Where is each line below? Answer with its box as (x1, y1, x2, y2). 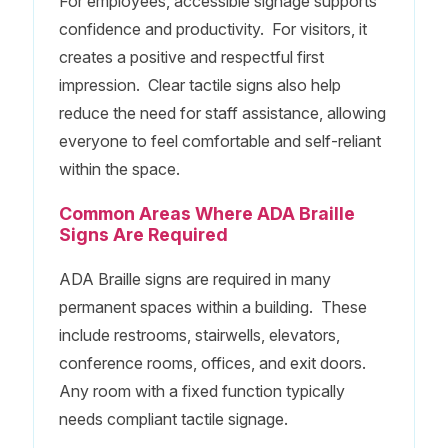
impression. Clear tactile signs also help (58, 74, 341, 95)
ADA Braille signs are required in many (58, 268, 331, 289)
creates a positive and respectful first (58, 46, 324, 67)
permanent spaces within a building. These (58, 296, 367, 317)
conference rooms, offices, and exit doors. (58, 352, 370, 373)
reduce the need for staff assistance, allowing (58, 102, 386, 123)
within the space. (58, 158, 180, 179)
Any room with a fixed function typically (58, 380, 345, 401)
